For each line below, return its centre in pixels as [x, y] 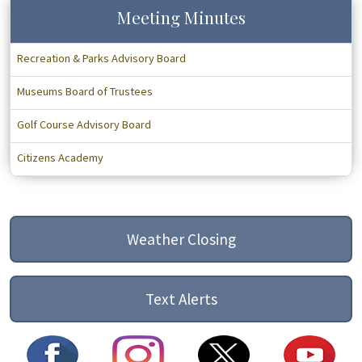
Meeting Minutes [181, 17]
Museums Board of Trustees [85, 91]
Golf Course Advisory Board [84, 124]
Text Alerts [181, 299]
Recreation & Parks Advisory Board [101, 58]
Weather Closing [181, 239]
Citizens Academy [60, 158]
